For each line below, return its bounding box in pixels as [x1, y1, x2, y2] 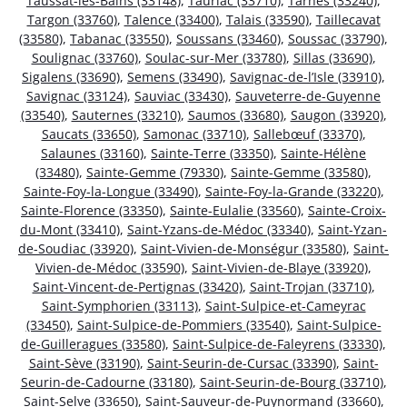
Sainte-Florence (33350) [21, 201, 163, 219]
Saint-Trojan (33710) [249, 277, 372, 295]
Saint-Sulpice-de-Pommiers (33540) [76, 315, 290, 333]
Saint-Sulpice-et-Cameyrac [204, 296, 366, 314]
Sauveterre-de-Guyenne [235, 86, 381, 104]
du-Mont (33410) [20, 220, 120, 238]
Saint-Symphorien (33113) [41, 296, 198, 314]
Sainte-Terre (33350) [151, 144, 273, 162]
